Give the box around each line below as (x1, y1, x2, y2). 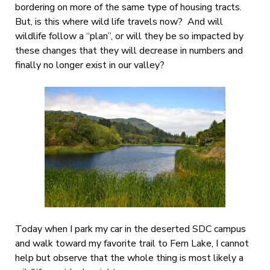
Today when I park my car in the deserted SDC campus (14, 222, 246, 236)
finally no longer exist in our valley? (14, 58, 165, 72)
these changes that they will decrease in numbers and (14, 43, 243, 57)
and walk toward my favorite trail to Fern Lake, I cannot (14, 236, 249, 250)
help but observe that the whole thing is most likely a (14, 251, 243, 265)
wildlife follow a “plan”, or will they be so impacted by (14, 29, 243, 43)
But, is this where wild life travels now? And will (14, 14, 223, 28)
